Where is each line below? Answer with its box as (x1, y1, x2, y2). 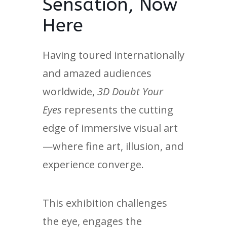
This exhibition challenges (43, 196, 167, 210)
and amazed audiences (43, 66, 152, 80)
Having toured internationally (43, 48, 184, 62)
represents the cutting (62, 103, 173, 117)
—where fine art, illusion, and (43, 139, 183, 153)
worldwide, (43, 85, 97, 98)
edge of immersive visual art (43, 121, 178, 135)
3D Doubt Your (97, 85, 163, 98)
